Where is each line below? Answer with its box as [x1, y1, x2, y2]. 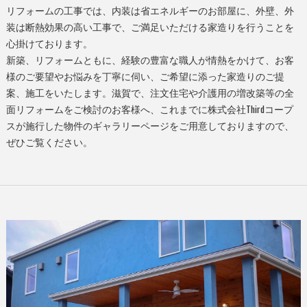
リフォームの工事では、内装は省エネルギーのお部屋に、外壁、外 [5, 3, 294, 17]
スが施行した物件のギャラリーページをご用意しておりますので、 [5, 118, 294, 132]
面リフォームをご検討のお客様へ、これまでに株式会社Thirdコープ [5, 101, 293, 116]
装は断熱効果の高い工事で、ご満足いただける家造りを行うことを [5, 19, 294, 34]
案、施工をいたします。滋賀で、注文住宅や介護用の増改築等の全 [5, 85, 294, 99]
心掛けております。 [5, 36, 93, 50]
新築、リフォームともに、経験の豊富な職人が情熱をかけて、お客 [5, 52, 294, 66]
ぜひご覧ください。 [5, 134, 93, 149]
